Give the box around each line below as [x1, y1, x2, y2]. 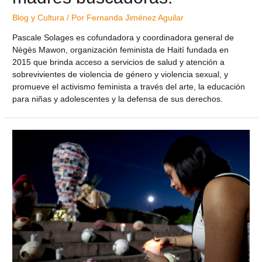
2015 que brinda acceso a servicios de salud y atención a [12, 58, 225, 67]
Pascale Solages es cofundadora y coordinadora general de [12, 33, 235, 43]
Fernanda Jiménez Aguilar [87, 13, 184, 23]
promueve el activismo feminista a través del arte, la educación [12, 82, 246, 92]
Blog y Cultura [12, 13, 65, 23]
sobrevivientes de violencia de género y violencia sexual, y [12, 70, 229, 80]
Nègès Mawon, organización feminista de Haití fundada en [12, 46, 229, 55]
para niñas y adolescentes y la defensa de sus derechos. [12, 95, 223, 104]
